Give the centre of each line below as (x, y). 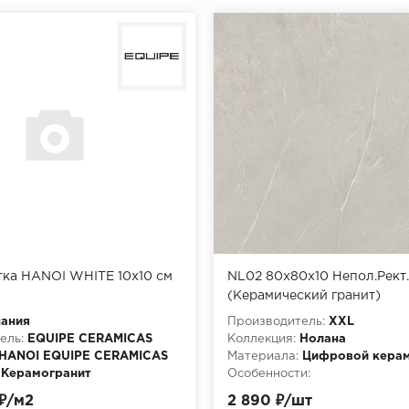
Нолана (323, 339)
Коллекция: (262, 339)
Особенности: (269, 373)
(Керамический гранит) (304, 295)
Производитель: (276, 321)
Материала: (263, 356)
